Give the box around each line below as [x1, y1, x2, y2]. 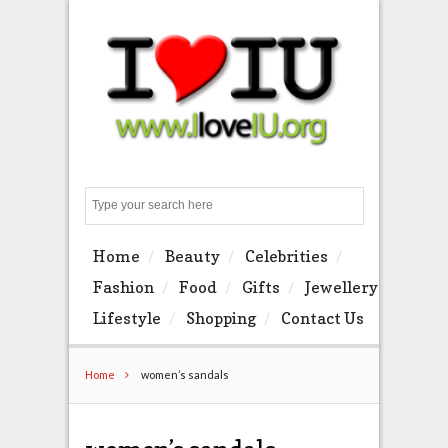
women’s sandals [138, 367, 229, 381]
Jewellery [304, 277, 378, 298]
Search [349, 197, 395, 214]
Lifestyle [92, 308, 161, 329]
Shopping [185, 308, 256, 329]
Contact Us [280, 308, 364, 329]
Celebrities [244, 246, 328, 267]
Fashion [92, 277, 154, 298]
